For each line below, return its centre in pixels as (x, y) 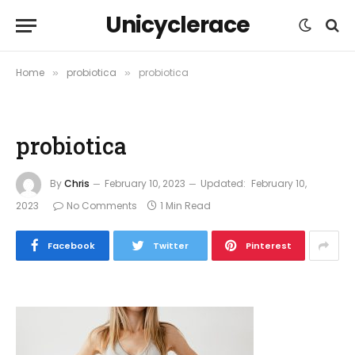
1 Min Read (185, 206)
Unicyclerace (177, 25)
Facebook (71, 246)
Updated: (223, 184)
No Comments (102, 206)
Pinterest (268, 246)
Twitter (171, 246)
